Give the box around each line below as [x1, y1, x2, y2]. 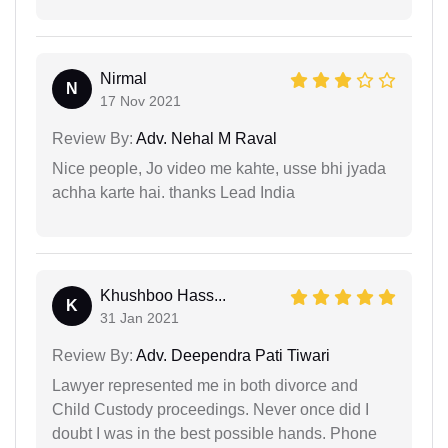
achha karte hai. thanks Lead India [52, 183, 295, 201]
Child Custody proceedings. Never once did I [52, 400, 369, 418]
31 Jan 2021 [100, 309, 179, 326]
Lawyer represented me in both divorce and [52, 376, 358, 394]
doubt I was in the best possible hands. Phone [52, 424, 377, 442]
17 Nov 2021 [100, 92, 181, 109]
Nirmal [100, 69, 147, 87]
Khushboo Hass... [100, 286, 226, 304]
